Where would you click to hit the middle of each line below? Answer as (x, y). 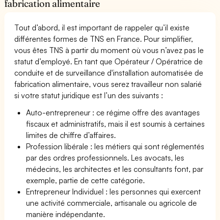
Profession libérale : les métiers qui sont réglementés (115, 146)
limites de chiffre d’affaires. (71, 135)
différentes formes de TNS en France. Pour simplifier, (104, 39)
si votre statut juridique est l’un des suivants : (89, 95)
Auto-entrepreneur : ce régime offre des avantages (113, 112)
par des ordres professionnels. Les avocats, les (105, 157)
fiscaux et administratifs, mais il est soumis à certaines (116, 124)
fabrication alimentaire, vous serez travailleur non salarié (108, 84)
